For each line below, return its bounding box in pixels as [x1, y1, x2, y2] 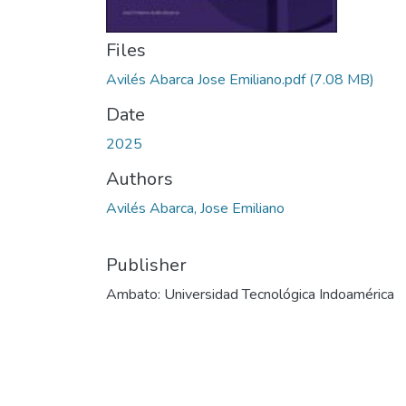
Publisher [106, 253, 187, 277]
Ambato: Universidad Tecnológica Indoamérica [106, 285, 394, 304]
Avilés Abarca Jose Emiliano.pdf [106, 70, 305, 90]
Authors [106, 167, 173, 191]
